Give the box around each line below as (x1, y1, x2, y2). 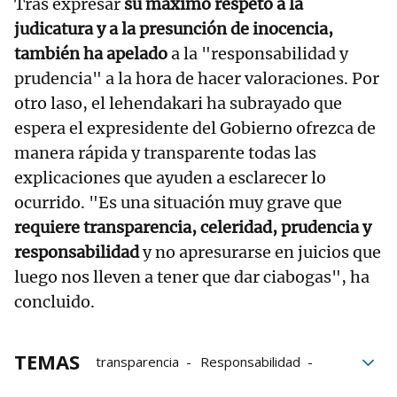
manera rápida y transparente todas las (14, 143, 316, 164)
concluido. (14, 292, 95, 313)
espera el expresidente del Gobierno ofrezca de (14, 118, 376, 139)
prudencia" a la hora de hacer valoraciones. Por (14, 68, 379, 90)
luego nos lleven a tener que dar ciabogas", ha (14, 267, 370, 288)
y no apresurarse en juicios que (143, 242, 381, 263)
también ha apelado (14, 43, 171, 65)
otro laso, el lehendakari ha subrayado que (14, 93, 342, 114)
